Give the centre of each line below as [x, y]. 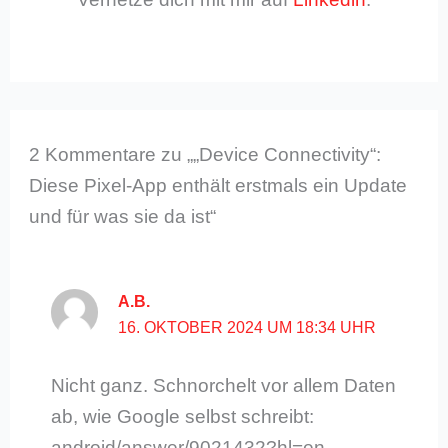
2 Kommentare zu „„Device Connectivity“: [205, 154]
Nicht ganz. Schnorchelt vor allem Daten [223, 386]
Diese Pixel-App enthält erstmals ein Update [218, 185]
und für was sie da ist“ [123, 216]
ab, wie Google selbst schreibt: [182, 417]
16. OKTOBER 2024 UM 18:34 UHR [247, 327]
